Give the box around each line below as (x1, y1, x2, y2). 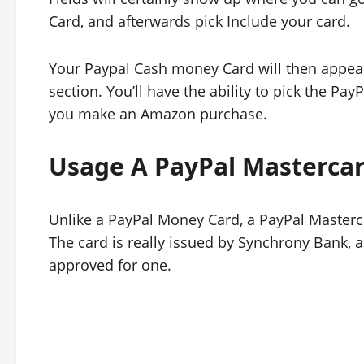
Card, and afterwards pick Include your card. (49, 11, 350, 31)
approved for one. (49, 255, 171, 275)
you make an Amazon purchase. (49, 104, 267, 123)
